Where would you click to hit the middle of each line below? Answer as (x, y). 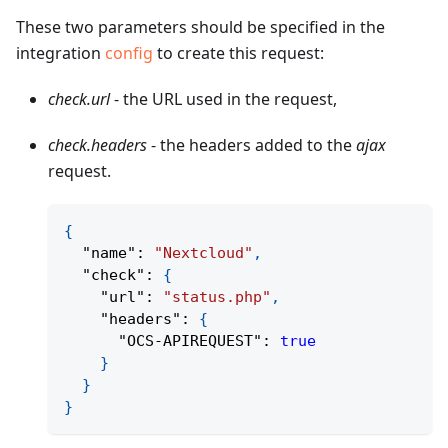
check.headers (97, 145)
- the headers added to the (251, 145)
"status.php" (217, 297)
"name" (109, 253)
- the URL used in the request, (223, 99)
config (129, 53)
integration (60, 53)
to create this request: (238, 53)
